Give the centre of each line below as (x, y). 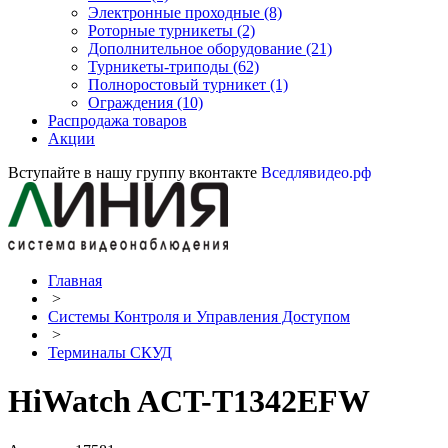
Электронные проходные (176, 12)
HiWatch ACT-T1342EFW (189, 401)
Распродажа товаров (117, 120)
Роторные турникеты (162, 30)
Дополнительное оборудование (197, 48)
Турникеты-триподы (160, 66)
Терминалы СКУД (110, 352)
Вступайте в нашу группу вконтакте (134, 172)
